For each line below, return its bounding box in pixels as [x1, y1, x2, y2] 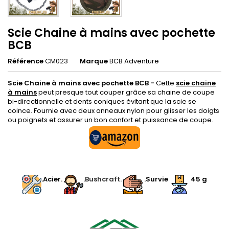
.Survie [143, 174, 170, 184]
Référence [8, 56, 43, 66]
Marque [80, 56, 108, 66]
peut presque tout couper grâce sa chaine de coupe [37, 87, 215, 97]
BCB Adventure [109, 56, 159, 66]
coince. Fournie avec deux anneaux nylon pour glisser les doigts [8, 106, 219, 116]
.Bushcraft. [83, 174, 123, 184]
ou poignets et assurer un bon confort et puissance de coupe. [8, 115, 213, 125]
